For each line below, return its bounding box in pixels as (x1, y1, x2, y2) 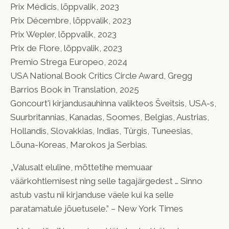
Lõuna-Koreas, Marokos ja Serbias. (10, 139, 147, 150)
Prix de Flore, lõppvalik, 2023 (10, 42, 122, 53)
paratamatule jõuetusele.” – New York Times (10, 203, 183, 214)
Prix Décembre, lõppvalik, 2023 (10, 15, 131, 26)
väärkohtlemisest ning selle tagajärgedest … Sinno (10, 175, 202, 186)
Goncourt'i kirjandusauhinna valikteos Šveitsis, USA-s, (10, 98, 216, 108)
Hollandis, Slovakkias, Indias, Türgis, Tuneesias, (10, 125, 193, 136)
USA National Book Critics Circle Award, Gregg (10, 70, 192, 81)
